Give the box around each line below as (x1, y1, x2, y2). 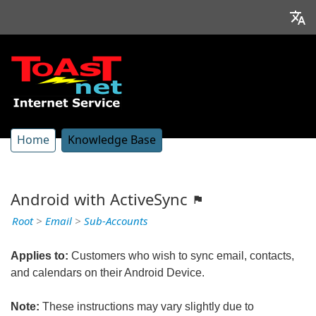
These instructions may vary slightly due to (39, 300, 254, 312)
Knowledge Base (68, 133, 156, 147)
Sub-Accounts (84, 215, 147, 228)
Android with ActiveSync (11, 191, 192, 209)
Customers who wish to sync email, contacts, (68, 250, 294, 262)
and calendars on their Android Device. (11, 267, 205, 279)
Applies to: (11, 250, 68, 262)
